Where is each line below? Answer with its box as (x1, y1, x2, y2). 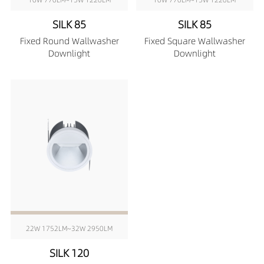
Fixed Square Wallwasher (144, 35, 245, 48)
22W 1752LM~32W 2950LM (26, 223, 113, 233)
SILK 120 (49, 246, 90, 261)
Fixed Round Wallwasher (19, 35, 119, 48)
